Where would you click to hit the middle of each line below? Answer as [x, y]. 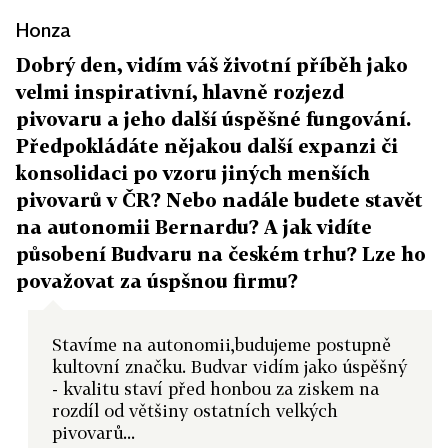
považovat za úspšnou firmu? [157, 280]
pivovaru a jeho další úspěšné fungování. [213, 118]
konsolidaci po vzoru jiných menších [193, 172]
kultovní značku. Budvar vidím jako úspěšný [229, 366]
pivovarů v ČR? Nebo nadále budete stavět [219, 199]
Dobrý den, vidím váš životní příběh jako [212, 64]
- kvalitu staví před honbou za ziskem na [215, 388]
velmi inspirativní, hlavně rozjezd [180, 91]
